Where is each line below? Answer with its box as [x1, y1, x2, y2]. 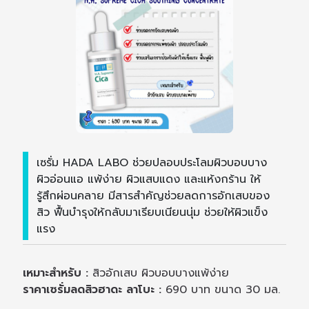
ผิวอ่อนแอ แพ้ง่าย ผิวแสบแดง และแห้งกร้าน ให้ [37, 170, 261, 188]
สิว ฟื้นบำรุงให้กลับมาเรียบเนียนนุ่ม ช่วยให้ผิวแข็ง [37, 203, 268, 221]
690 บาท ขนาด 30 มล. [166, 281, 281, 298]
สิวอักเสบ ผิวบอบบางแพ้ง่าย [92, 264, 230, 281]
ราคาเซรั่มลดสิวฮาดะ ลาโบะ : [23, 281, 166, 298]
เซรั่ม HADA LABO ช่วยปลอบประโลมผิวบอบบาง [37, 154, 268, 171]
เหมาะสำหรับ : [23, 264, 93, 281]
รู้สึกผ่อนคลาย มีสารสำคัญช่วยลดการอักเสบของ [37, 187, 270, 204]
